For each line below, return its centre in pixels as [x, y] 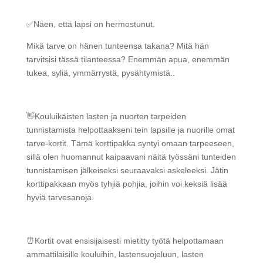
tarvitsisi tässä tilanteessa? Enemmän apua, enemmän [128, 59]
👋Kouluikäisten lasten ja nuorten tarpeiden [106, 116]
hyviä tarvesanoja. [60, 197]
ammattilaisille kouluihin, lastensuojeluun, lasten [115, 254]
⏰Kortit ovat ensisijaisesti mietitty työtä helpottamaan [125, 241]
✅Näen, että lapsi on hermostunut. [90, 24]
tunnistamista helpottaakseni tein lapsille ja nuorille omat [130, 130]
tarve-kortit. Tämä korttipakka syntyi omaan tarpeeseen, [130, 143]
